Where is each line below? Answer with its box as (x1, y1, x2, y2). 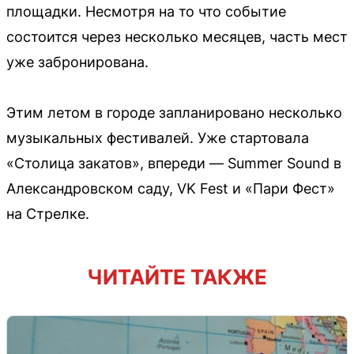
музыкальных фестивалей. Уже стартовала (6, 129, 309, 146)
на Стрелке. (6, 205, 89, 222)
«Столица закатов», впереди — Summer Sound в (6, 154, 341, 171)
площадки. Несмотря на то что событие (6, 2, 286, 20)
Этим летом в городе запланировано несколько (6, 104, 342, 121)
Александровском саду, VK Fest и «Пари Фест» (6, 179, 335, 197)
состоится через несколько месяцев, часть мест (6, 28, 348, 45)
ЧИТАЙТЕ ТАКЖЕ (87, 264, 267, 289)
